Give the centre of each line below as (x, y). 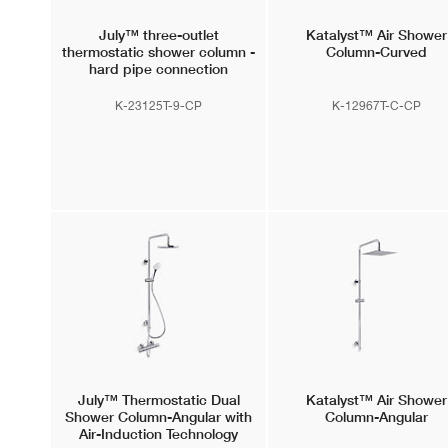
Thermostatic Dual (178, 400)
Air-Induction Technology (159, 434)
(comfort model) (158, 86)
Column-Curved (376, 52)
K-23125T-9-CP (159, 105)
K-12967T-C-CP (376, 105)
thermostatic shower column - (159, 52)
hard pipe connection (159, 69)
